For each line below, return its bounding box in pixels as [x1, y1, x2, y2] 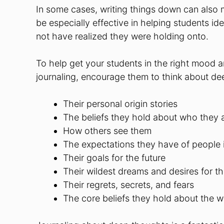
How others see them [63, 125, 151, 136]
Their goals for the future [63, 152, 165, 163]
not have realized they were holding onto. [36, 31, 208, 41]
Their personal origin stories [63, 98, 177, 109]
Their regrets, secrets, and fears [63, 179, 194, 190]
